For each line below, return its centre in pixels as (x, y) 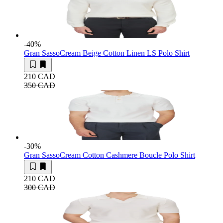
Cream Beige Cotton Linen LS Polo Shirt (125, 53)
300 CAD (40, 188)
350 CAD (40, 86)
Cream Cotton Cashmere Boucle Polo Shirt (127, 155)
